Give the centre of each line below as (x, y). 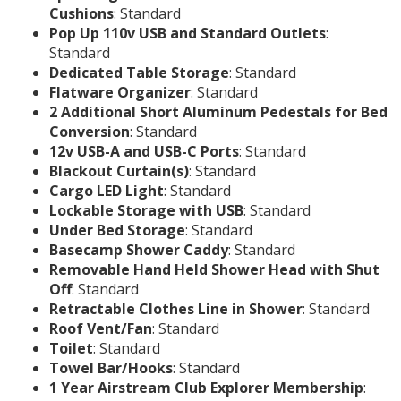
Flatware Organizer (120, 93)
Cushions (81, 14)
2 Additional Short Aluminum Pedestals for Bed (218, 112)
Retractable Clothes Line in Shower (176, 309)
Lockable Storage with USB (146, 211)
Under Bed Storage (117, 230)
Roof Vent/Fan (101, 329)
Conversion (90, 132)
